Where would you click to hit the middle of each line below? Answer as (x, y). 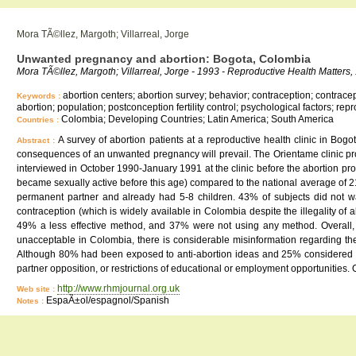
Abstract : (38, 140)
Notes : (31, 301)
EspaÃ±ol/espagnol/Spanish (108, 300)
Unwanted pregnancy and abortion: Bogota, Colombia (164, 59)
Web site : (37, 289)
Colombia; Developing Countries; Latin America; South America (197, 119)
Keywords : (40, 96)
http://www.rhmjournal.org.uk (118, 288)
